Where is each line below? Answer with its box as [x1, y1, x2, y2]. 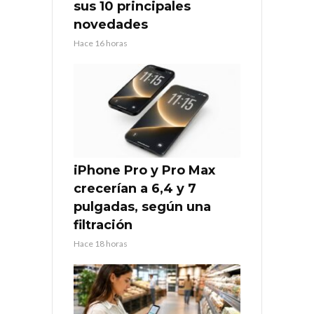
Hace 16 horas [74, 37, 128, 48]
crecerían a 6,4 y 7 [74, 180, 196, 196]
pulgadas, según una [74, 198, 211, 214]
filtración [74, 217, 132, 233]
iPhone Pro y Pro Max [74, 162, 215, 178]
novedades [74, 16, 148, 32]
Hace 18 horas [74, 238, 128, 249]
